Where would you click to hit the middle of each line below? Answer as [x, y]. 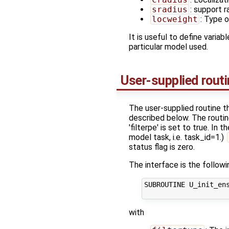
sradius [169, 9]
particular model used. [168, 47]
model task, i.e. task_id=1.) [177, 138]
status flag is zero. [162, 147]
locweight [175, 19]
